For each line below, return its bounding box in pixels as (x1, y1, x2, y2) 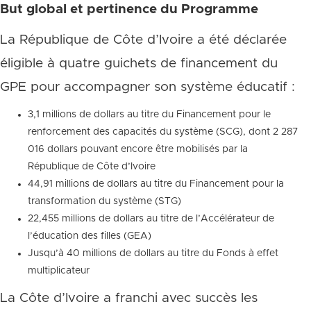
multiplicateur (28, 266, 90, 276)
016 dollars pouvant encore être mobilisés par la (28, 144, 248, 154)
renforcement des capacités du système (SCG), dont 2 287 (28, 127, 298, 137)
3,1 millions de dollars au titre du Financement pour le (28, 110, 271, 119)
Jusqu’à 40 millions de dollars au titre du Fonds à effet (28, 249, 278, 258)
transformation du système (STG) (28, 196, 181, 206)
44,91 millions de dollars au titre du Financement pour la (28, 179, 284, 189)
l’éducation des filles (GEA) (28, 231, 151, 241)
